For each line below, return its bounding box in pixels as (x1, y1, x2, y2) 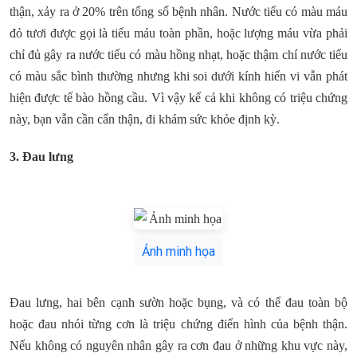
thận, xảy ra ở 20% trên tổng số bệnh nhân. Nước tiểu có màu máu (10, 5, 347, 19)
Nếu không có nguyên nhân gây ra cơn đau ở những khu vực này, (10, 338, 347, 352)
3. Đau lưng (10, 149, 73, 163)
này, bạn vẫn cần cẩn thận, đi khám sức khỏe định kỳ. (10, 112, 280, 127)
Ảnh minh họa (142, 243, 215, 259)
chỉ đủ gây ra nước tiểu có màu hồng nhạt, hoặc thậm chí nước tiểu (10, 48, 347, 62)
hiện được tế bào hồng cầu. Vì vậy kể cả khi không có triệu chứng (10, 91, 347, 105)
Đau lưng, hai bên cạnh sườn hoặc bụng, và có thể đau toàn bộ (10, 295, 347, 309)
